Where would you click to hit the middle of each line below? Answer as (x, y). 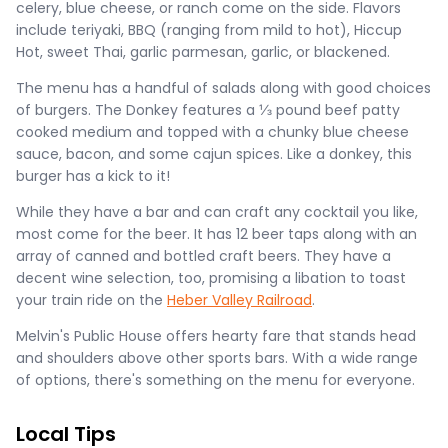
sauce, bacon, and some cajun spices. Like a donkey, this (214, 154)
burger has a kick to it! (93, 176)
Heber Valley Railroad (239, 300)
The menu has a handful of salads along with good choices (223, 88)
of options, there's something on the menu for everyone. (215, 380)
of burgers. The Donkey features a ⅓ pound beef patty (208, 110)
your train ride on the (91, 300)
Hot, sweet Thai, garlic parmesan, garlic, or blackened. (203, 52)
